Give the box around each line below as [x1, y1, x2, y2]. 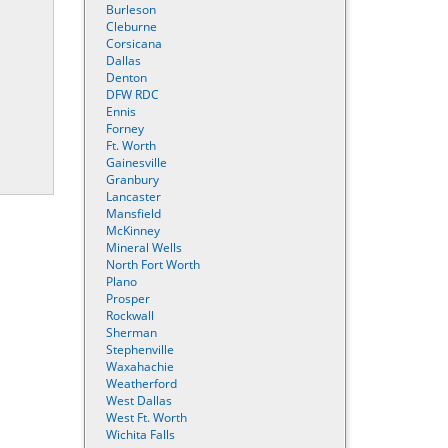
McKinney [105, 222, 160, 239]
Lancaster [105, 188, 161, 205]
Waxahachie [105, 358, 174, 375]
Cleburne [105, 18, 157, 35]
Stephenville [105, 341, 174, 358]
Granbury [105, 171, 159, 188]
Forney [105, 120, 144, 137]
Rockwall [105, 307, 154, 324]
